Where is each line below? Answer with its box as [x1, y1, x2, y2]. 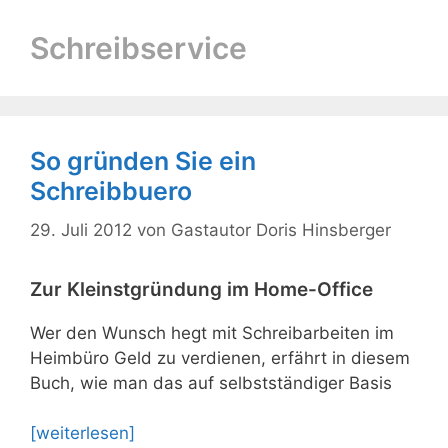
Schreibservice [30, 30, 247, 66]
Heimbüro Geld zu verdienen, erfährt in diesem [30, 347, 410, 368]
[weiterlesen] [30, 423, 135, 443]
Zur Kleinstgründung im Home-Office [30, 277, 373, 301]
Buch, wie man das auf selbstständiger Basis [30, 372, 392, 393]
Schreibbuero [30, 176, 192, 206]
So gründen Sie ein [30, 146, 256, 176]
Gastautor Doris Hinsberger [171, 219, 391, 240]
